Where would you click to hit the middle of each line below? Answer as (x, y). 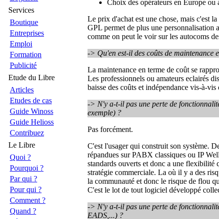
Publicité (23, 65)
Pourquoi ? (27, 168)
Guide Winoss (32, 111)
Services (21, 10)
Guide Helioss (32, 122)
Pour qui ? (26, 189)
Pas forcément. (110, 130)
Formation (26, 55)
